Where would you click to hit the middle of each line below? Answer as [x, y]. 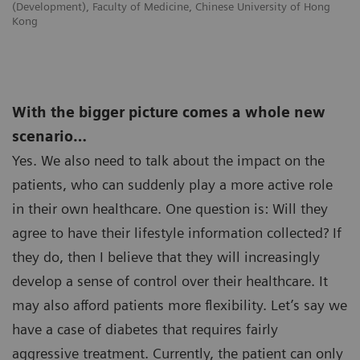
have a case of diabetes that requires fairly [145, 329]
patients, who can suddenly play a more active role [172, 185]
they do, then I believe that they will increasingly [166, 257]
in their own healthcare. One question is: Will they [170, 209]
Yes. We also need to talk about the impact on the [168, 161]
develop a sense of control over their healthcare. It [170, 281]
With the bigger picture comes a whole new [169, 112]
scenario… [49, 137]
